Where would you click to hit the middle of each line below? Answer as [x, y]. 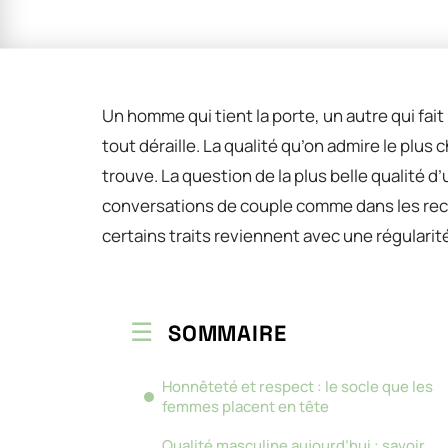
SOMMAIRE [227, 333]
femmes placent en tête [245, 406]
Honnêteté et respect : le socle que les [297, 386]
